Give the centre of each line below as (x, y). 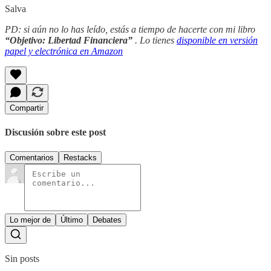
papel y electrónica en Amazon (64, 51)
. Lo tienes (155, 41)
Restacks (80, 157)
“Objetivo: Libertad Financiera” (69, 41)
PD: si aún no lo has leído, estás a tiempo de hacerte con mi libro (130, 30)
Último (72, 220)
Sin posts (22, 258)
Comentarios (32, 157)
